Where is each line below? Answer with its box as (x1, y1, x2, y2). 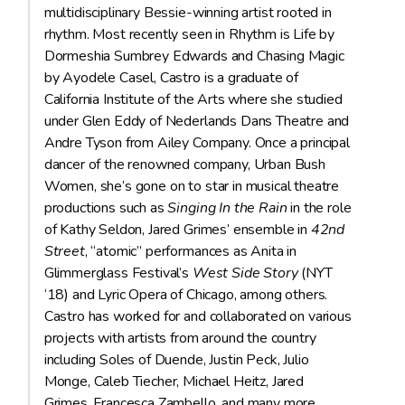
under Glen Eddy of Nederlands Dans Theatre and (43, 111, 350, 132)
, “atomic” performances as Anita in (84, 241, 297, 262)
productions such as (43, 198, 168, 219)
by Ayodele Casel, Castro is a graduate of (43, 68, 299, 89)
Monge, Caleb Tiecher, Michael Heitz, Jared (43, 372, 304, 392)
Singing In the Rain (167, 198, 287, 219)
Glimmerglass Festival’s (43, 263, 193, 284)
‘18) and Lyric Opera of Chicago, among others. (43, 285, 328, 306)
